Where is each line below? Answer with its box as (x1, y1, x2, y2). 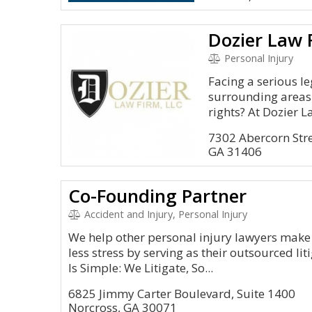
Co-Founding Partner (68, 183, 247, 208)
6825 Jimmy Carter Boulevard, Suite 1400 (68, 286, 295, 302)
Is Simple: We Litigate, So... (68, 260, 213, 276)
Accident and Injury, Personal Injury (81, 208, 247, 221)
